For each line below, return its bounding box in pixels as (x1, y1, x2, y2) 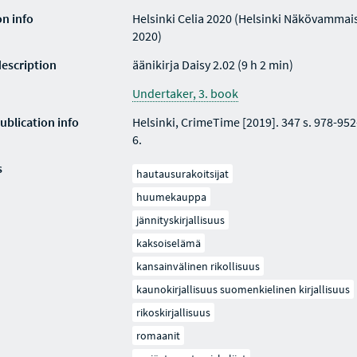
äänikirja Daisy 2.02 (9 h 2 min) (131, 57, 293, 73)
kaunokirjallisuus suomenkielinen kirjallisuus (135, 282, 350, 296)
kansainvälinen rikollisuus (135, 259, 260, 273)
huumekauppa (135, 190, 206, 204)
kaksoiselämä (135, 236, 201, 250)
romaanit (135, 328, 180, 343)
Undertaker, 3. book (131, 85, 238, 101)
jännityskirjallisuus (135, 213, 225, 227)
